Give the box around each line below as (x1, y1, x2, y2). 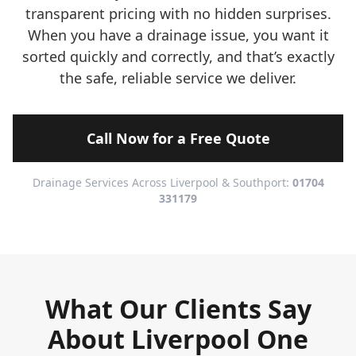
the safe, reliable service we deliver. (60, 68, 296, 87)
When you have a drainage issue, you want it (27, 25, 329, 44)
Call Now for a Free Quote (86, 129, 270, 148)
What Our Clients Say (44, 292, 311, 326)
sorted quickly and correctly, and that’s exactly (21, 47, 335, 66)
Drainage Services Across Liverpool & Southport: (32, 175, 292, 190)
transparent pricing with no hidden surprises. (25, 4, 331, 23)
